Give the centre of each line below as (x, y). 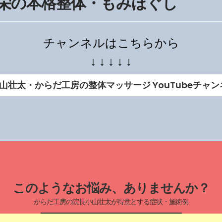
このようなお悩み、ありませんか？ (111, 188)
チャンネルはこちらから (111, 43)
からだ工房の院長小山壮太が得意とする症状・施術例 (111, 201)
